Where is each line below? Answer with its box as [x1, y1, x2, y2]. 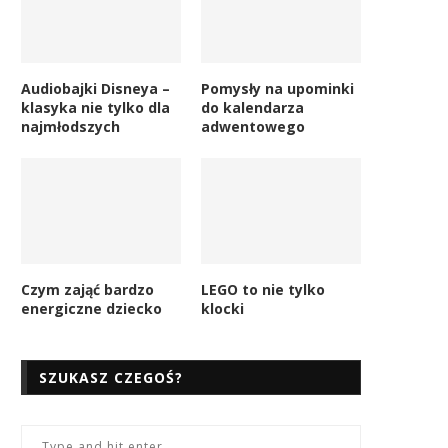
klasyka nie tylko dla [21, 97, 170, 117]
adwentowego [201, 116, 306, 136]
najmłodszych [21, 116, 120, 136]
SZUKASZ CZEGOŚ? [39, 368, 183, 388]
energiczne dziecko [21, 299, 162, 319]
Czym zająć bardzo [21, 280, 154, 300]
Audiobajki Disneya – [21, 78, 170, 98]
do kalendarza [201, 97, 305, 117]
